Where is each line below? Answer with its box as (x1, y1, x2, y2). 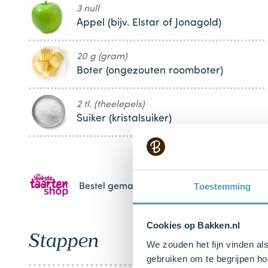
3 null (77, 4, 99, 14)
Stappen (29, 229, 99, 252)
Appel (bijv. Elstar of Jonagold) (77, 17, 221, 28)
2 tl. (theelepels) (77, 99, 145, 109)
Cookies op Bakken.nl (146, 220, 240, 230)
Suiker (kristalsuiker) (77, 113, 172, 124)
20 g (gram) (77, 51, 127, 62)
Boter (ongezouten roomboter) (77, 65, 223, 76)
